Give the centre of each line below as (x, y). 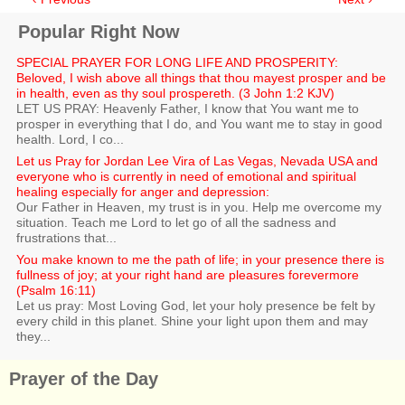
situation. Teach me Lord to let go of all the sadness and (176, 222)
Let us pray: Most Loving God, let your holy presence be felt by (196, 305)
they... (33, 336)
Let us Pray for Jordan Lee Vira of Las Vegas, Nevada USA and (197, 160)
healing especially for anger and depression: (143, 191)
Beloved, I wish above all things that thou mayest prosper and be (201, 77)
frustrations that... (66, 237)
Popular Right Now (99, 32)
